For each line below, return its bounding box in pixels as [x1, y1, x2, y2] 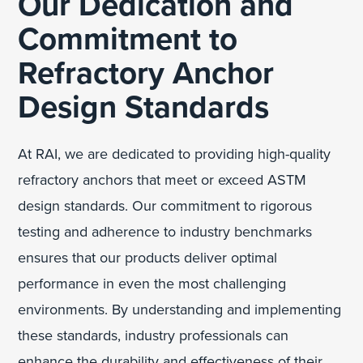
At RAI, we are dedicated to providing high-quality [18, 144, 331, 163]
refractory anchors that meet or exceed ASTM [18, 170, 307, 189]
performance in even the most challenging [18, 274, 287, 293]
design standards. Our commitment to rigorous [18, 196, 313, 215]
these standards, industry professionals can [18, 326, 289, 344]
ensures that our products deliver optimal [18, 248, 278, 267]
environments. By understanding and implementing [18, 300, 342, 318]
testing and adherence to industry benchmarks [18, 222, 313, 241]
